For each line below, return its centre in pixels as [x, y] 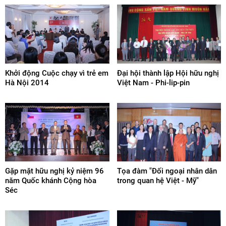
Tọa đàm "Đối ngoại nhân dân [167, 171]
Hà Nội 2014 [27, 82]
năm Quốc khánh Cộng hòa [51, 180]
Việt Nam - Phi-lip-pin [153, 82]
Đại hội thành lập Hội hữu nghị [168, 73]
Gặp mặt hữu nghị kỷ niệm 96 [54, 171]
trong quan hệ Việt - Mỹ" [158, 180]
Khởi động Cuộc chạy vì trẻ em [57, 73]
